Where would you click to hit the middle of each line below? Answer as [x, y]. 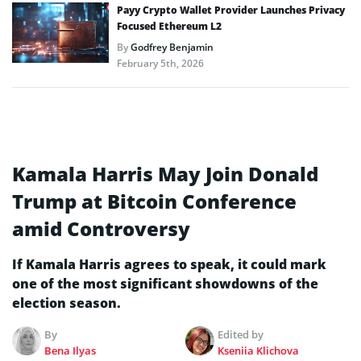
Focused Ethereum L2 [169, 27]
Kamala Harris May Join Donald [165, 174]
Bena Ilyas [71, 351]
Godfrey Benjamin [172, 48]
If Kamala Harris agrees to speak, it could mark [169, 265]
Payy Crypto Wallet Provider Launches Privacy [231, 10]
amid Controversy [101, 229]
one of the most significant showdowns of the [165, 284]
